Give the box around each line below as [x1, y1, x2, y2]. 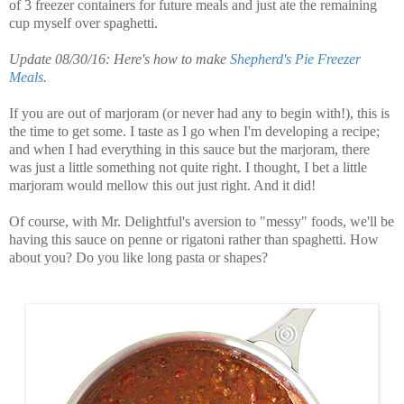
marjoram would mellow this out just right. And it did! [9, 178, 316, 194]
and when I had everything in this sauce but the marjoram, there [9, 142, 370, 158]
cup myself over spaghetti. [9, 15, 158, 32]
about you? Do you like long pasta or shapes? [9, 250, 268, 266]
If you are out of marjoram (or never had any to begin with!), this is [9, 106, 390, 122]
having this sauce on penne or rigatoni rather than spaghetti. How [9, 232, 379, 248]
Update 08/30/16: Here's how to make [9, 51, 230, 68]
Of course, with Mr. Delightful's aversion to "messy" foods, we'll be [9, 214, 394, 230]
